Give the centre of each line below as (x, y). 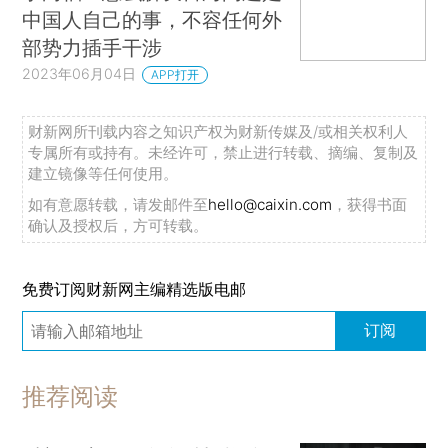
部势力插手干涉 (92, 47)
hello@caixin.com (270, 204)
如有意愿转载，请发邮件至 (118, 204)
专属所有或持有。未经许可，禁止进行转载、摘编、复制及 (223, 152)
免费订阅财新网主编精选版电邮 (134, 288)
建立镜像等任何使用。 (103, 173)
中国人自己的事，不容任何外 (152, 19)
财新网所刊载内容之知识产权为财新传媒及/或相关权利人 (218, 131)
